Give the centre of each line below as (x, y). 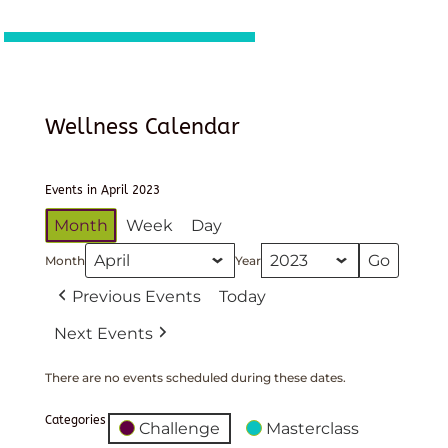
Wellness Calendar (142, 126)
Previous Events (136, 296)
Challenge (179, 428)
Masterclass (312, 428)
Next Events (103, 333)
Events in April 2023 (102, 189)
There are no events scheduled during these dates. (195, 377)
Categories (75, 419)
